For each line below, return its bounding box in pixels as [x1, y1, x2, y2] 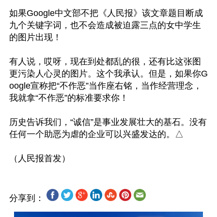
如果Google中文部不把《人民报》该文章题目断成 [9, 8, 203, 18]
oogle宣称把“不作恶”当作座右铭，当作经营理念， [9, 81, 202, 91]
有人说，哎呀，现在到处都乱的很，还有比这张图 [9, 57, 201, 66]
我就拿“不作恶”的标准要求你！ [9, 93, 128, 103]
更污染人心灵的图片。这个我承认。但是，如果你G [9, 69, 208, 78]
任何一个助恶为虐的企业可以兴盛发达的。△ [9, 129, 184, 139]
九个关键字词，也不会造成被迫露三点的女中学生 [9, 20, 201, 30]
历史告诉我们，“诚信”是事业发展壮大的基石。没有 [9, 117, 207, 127]
